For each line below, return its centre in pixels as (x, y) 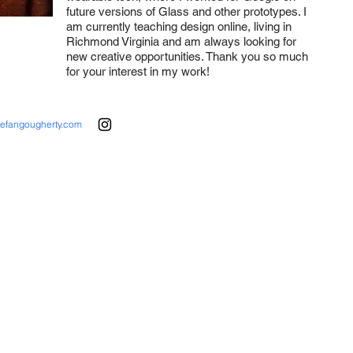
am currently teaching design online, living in (179, 26)
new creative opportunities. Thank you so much (187, 56)
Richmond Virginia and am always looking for (181, 41)
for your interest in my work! (138, 71)
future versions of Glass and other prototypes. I (186, 11)
